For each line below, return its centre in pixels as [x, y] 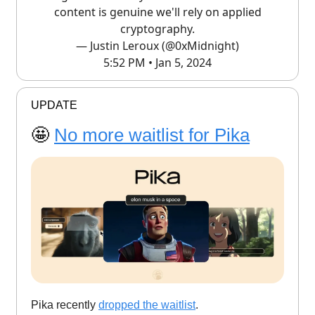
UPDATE [54, 105]
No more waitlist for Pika [152, 135]
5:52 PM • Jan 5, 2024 [157, 63]
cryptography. [157, 29]
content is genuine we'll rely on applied [157, 12]
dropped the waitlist [147, 305]
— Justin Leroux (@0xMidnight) [157, 46]
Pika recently [65, 305]
